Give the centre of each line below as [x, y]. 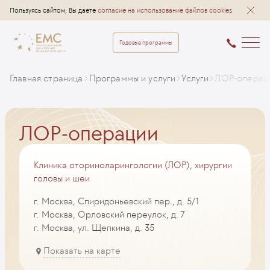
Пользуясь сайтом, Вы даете [54, 10]
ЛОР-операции [89, 133]
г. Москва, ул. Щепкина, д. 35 [94, 228]
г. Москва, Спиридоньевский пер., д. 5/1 [116, 201]
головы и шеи [62, 178]
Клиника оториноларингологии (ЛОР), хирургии [133, 165]
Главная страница [46, 78]
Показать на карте [82, 250]
